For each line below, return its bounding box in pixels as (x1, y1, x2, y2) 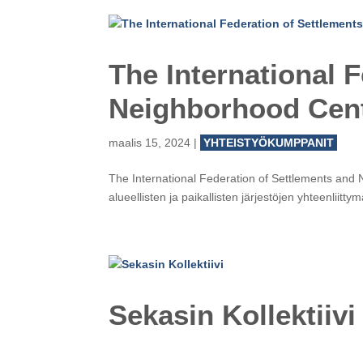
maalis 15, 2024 (109, 136, 191, 149)
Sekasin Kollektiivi (109, 299, 357, 331)
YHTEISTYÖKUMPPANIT (203, 136, 335, 149)
